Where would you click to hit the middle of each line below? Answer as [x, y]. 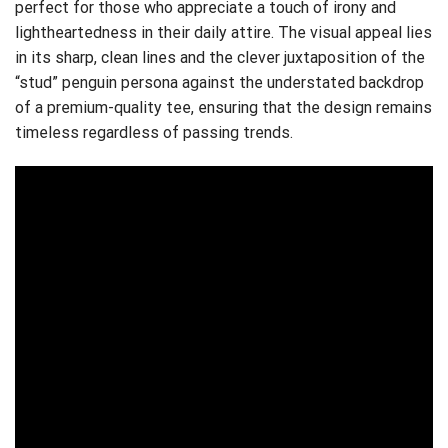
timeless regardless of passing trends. [154, 132]
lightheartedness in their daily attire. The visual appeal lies [223, 32]
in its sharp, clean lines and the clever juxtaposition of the [220, 57]
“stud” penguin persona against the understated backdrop [219, 82]
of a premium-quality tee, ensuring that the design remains [223, 107]
